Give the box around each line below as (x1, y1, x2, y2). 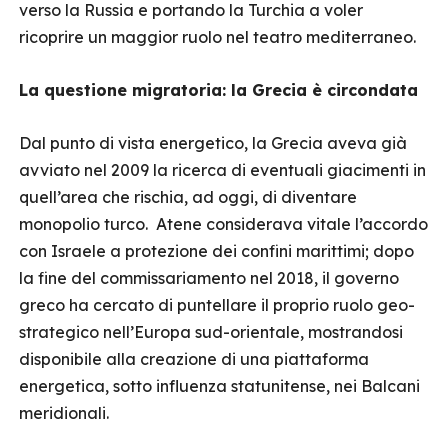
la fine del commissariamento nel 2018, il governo (19, 268, 399, 288)
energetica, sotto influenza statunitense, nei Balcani (19, 376, 420, 396)
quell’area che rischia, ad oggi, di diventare (19, 187, 357, 207)
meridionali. (19, 403, 113, 423)
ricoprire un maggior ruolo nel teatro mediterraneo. (19, 27, 416, 47)
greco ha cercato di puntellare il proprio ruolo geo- (19, 295, 415, 315)
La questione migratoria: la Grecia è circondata (19, 80, 418, 100)
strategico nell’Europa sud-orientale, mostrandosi (19, 322, 403, 342)
